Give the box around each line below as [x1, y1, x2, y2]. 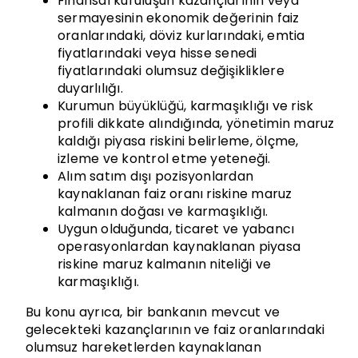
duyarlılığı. [57, 78, 123, 97]
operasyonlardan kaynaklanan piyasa [57, 237, 301, 256]
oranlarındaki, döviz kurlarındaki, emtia [57, 26, 305, 45]
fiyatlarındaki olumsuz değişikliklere [57, 61, 284, 80]
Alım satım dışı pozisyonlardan [57, 166, 254, 185]
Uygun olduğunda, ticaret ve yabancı [57, 219, 295, 238]
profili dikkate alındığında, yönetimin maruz [57, 113, 335, 133]
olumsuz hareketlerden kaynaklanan [25, 337, 261, 356]
